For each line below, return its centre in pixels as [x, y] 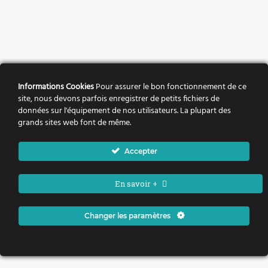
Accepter [141, 151]
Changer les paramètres [128, 216]
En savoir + [136, 184]
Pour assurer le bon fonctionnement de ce [170, 87]
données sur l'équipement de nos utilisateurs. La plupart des [124, 111]
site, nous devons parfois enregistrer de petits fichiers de [119, 99]
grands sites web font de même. [74, 123]
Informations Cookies [56, 87]
